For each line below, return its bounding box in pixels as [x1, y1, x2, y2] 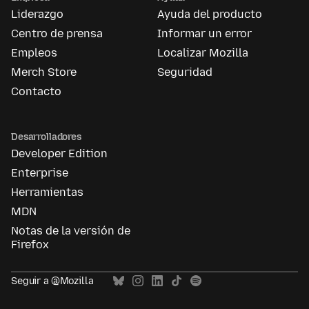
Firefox [11, 238, 49, 252]
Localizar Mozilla [157, 46, 248, 60]
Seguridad [157, 66, 212, 79]
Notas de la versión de [11, 224, 130, 238]
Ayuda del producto [157, 8, 262, 21]
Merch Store [11, 66, 77, 79]
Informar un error [157, 27, 252, 41]
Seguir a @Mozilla [11, 275, 94, 288]
